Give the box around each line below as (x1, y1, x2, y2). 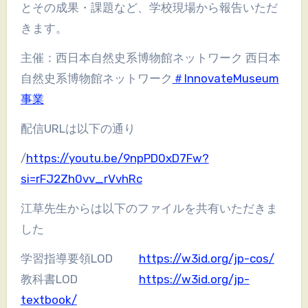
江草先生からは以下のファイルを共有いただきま (20, 201, 278, 216)
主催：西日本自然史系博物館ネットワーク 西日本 (20, 51, 280, 65)
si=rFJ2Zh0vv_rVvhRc (20, 172, 142, 186)
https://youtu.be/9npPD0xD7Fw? (25, 151, 209, 166)
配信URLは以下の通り (20, 122, 135, 136)
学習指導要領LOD (20, 252, 139, 266)
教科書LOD (20, 272, 139, 287)
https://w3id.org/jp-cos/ (138, 252, 274, 266)
